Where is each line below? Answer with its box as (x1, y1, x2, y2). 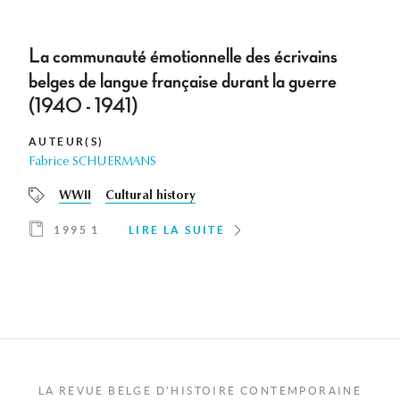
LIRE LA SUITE (129, 224, 226, 237)
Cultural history (105, 190, 196, 204)
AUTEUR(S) (29, 136, 104, 148)
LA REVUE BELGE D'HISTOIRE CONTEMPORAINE (37, 385, 362, 397)
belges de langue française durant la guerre (29, 71, 337, 93)
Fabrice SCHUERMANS (29, 156, 156, 170)
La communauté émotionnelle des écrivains (29, 46, 337, 68)
